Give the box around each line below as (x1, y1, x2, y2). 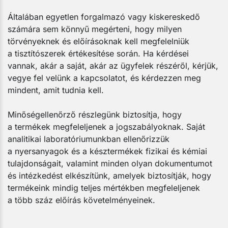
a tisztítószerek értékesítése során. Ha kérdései (8, 48, 189, 59)
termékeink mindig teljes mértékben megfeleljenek (8, 182, 200, 193)
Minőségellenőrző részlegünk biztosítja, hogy (8, 109, 182, 120)
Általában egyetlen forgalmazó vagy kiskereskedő (8, 11, 200, 22)
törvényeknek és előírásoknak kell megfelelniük (8, 36, 189, 46)
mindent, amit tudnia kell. (8, 84, 104, 95)
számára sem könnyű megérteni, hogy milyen (8, 23, 182, 34)
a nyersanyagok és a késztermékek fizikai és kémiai (8, 146, 207, 156)
